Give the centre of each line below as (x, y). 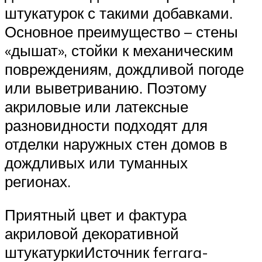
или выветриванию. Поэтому (106, 87)
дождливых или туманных (96, 162)
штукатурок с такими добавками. (119, 13)
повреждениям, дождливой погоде (124, 69)
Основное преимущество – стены (121, 31)
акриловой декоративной (92, 234)
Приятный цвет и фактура (96, 215)
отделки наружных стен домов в (116, 144)
